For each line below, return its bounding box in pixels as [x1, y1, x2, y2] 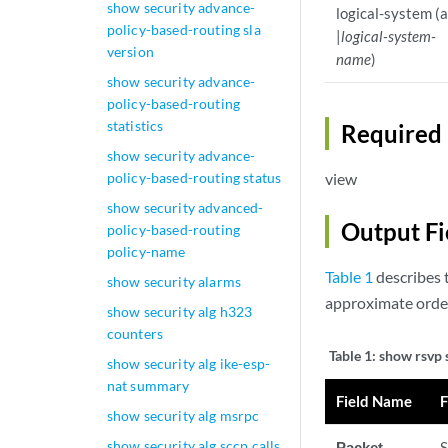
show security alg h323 [106, 303, 253, 320]
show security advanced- [106, 199, 264, 216]
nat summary [106, 377, 190, 394]
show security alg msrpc [106, 407, 260, 424]
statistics [106, 117, 164, 134]
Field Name [336, 392, 413, 411]
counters [106, 325, 164, 342]
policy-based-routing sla [106, 21, 261, 38]
